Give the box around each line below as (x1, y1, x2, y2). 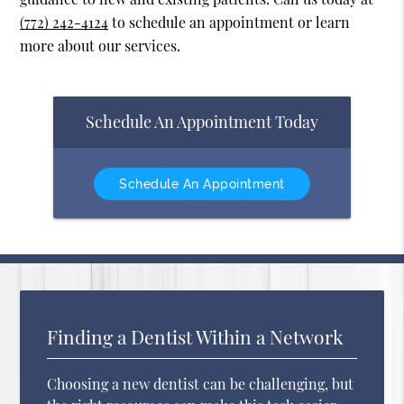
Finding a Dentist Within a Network (47, 323, 344, 349)
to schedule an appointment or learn (108, 13, 351, 32)
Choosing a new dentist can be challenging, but (47, 373, 354, 393)
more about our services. (20, 36, 181, 56)
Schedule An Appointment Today (86, 110, 318, 133)
